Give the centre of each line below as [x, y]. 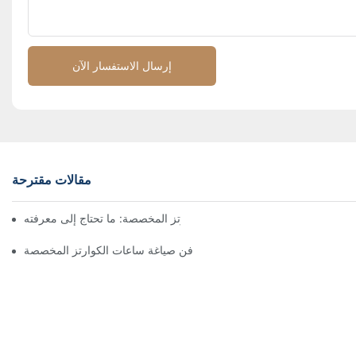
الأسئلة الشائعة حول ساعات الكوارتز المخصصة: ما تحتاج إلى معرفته [182, 218]
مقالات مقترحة [52, 179]
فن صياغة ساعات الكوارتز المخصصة [108, 250]
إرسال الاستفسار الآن [122, 66]
